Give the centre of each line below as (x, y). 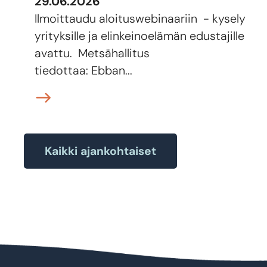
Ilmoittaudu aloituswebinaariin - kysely (140, 18)
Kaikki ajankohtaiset (101, 151)
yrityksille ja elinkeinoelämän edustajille (140, 36)
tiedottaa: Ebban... (84, 70)
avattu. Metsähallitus (92, 53)
